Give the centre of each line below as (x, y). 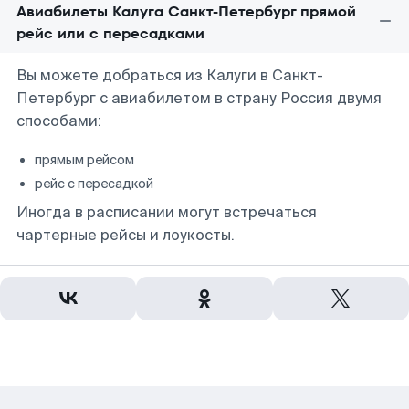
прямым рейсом (84, 160)
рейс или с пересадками (110, 33)
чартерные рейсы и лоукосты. (126, 235)
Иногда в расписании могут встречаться (167, 212)
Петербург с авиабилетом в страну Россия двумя (199, 98)
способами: (59, 121)
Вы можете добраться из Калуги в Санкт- (170, 75)
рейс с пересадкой (94, 184)
